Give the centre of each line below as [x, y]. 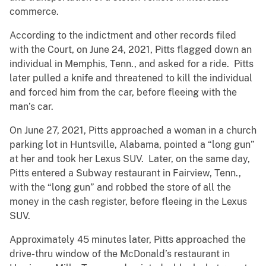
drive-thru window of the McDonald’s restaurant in [120, 254]
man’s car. [33, 107]
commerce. [34, 12]
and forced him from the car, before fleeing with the [123, 93]
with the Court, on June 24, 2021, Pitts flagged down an [131, 50]
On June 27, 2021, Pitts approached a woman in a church [133, 131]
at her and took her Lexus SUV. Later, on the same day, [130, 159]
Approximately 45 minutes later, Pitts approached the [128, 240]
